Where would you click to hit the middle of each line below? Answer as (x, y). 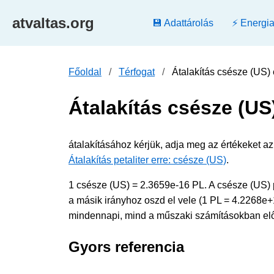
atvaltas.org (53, 23)
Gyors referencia (126, 246)
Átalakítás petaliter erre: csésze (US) (147, 160)
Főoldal (85, 72)
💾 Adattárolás (183, 23)
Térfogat (137, 72)
